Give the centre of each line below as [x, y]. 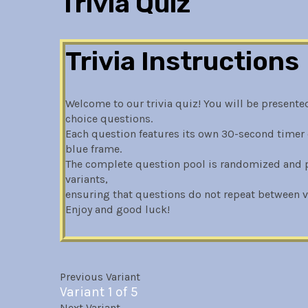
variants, [87, 179]
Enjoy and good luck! [118, 210]
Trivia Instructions [182, 61]
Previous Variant [100, 277]
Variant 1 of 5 [99, 292]
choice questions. [109, 119]
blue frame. [93, 149]
